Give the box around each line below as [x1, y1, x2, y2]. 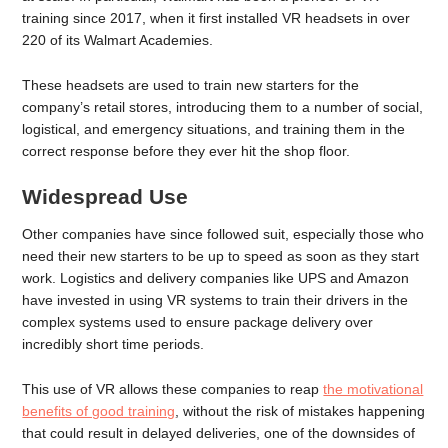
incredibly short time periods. [22, 336, 205, 353]
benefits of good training [22, 403, 176, 419]
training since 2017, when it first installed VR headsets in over [22, 9, 411, 26]
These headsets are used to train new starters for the [22, 76, 360, 93]
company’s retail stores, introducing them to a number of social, [22, 98, 424, 115]
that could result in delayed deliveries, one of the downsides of [22, 425, 416, 441]
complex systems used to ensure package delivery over [22, 314, 374, 331]
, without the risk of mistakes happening [175, 403, 426, 419]
